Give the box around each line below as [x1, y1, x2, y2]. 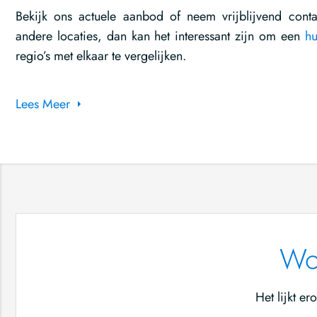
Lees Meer [16, 95, 70, 113]
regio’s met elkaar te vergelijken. [16, 47, 186, 65]
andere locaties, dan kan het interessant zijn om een [16, 27, 305, 45]
